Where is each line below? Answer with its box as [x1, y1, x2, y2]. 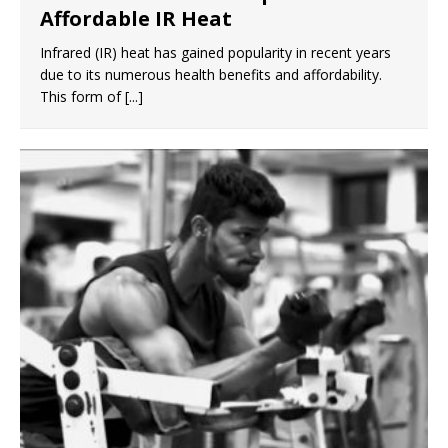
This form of [40, 87, 125, 106]
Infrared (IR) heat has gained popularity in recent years [40, 43, 391, 62]
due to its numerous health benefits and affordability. [40, 65, 382, 84]
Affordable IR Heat [40, 5, 232, 32]
